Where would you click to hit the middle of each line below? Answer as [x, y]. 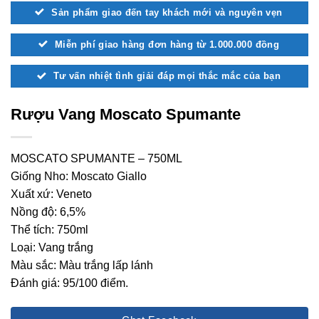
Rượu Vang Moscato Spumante [126, 115]
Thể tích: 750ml [49, 230]
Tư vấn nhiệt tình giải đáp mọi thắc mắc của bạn [167, 76]
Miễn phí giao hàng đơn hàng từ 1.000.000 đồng [167, 44]
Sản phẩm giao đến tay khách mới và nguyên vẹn [167, 12]
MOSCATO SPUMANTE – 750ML [96, 159]
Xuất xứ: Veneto [51, 194]
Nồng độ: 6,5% [48, 212]
